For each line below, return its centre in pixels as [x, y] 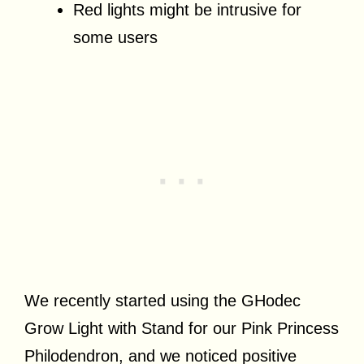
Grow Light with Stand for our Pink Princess [182, 329]
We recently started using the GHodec [162, 301]
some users [115, 38]
